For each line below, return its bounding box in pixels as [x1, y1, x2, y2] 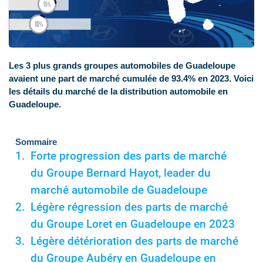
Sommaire [15, 137, 57, 147]
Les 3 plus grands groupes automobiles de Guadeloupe [9, 60, 235, 71]
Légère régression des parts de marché [30, 201, 228, 214]
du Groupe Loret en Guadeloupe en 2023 [30, 218, 235, 231]
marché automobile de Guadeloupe [30, 184, 207, 197]
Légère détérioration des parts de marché [30, 235, 238, 248]
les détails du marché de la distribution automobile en [9, 86, 228, 97]
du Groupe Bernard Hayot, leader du [30, 167, 211, 180]
